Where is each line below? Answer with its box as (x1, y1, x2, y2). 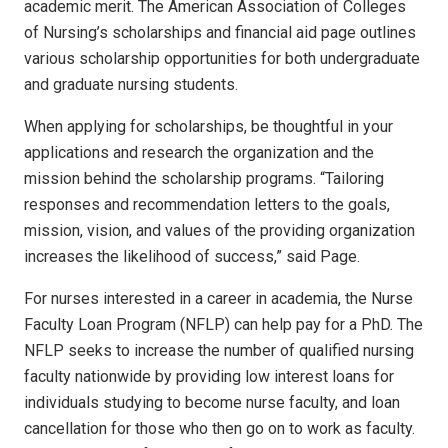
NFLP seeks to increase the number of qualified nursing (24, 341, 414, 361)
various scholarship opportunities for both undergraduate (24, 49, 420, 69)
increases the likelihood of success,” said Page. (24, 247, 360, 267)
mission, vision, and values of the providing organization (24, 221, 415, 241)
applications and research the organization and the (24, 143, 374, 163)
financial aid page (235, 23, 356, 43)
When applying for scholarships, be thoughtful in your (24, 117, 393, 137)
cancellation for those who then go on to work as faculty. (24, 419, 415, 439)
